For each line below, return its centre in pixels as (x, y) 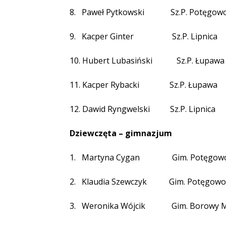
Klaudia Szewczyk (114, 182)
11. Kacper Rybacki (105, 85)
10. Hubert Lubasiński (111, 61)
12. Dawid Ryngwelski (110, 109)
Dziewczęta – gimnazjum (121, 133)
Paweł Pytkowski (113, 12)
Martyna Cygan (111, 157)
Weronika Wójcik (114, 206)
